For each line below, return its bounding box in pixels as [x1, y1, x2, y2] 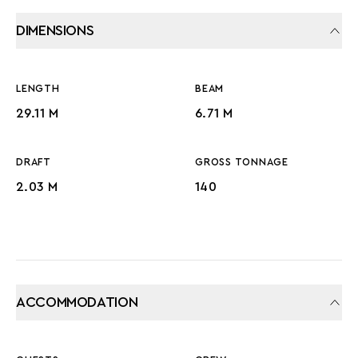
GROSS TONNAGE [195, 157, 288, 167]
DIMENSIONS [16, 23, 94, 38]
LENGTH [16, 84, 60, 93]
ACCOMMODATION [16, 295, 138, 309]
